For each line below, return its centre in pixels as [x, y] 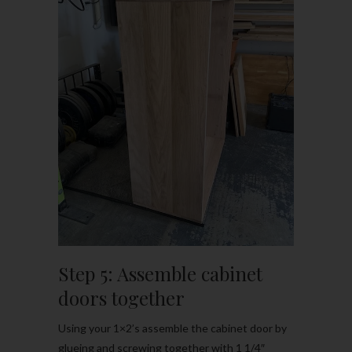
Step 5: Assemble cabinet [160, 274]
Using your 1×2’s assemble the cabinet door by [172, 328]
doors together [121, 298]
